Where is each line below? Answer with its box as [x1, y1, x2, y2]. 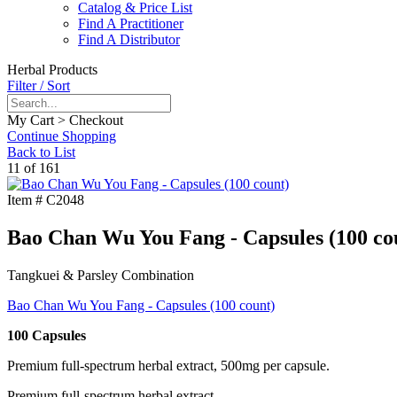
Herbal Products [7, 62, 97, 78]
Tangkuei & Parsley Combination [7, 268, 194, 284]
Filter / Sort [7, 78, 70, 94]
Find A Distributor [78, 32, 180, 48]
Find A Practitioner [78, 16, 183, 32]
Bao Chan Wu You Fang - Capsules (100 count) [7, 298, 275, 314]
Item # [7, 192, 43, 208]
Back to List [7, 144, 75, 160]
